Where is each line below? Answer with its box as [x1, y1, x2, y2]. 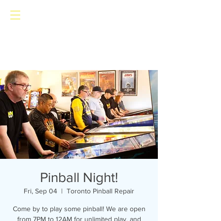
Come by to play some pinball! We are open [12, 205, 146, 213]
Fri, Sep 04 [24, 187, 57, 195]
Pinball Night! [40, 170, 118, 185]
